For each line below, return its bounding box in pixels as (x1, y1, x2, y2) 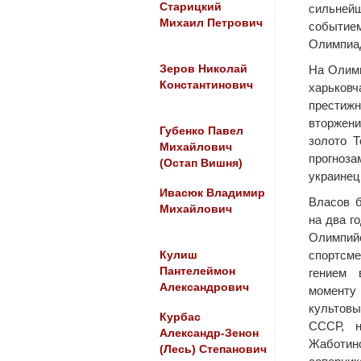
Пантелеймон (159, 265, 235, 277)
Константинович (159, 79, 253, 91)
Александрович (159, 281, 249, 293)
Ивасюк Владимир (159, 187, 265, 199)
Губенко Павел (159, 125, 243, 137)
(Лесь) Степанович (159, 343, 267, 355)
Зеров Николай (159, 63, 247, 75)
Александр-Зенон (159, 327, 259, 339)
